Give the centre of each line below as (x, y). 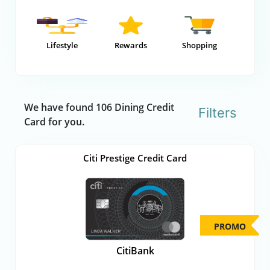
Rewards (130, 46)
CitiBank (135, 250)
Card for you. (55, 122)
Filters (217, 113)
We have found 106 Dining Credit (99, 107)
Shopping (199, 46)
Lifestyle (62, 46)
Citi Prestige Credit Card (135, 158)
